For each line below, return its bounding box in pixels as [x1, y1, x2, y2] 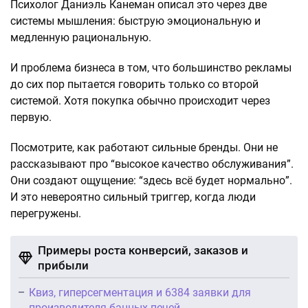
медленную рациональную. [10, 31, 151, 44]
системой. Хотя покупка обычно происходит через [10, 94, 270, 107]
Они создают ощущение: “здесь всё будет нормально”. [10, 174, 292, 187]
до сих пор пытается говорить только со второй [10, 78, 258, 91]
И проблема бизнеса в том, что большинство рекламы [10, 61, 291, 74]
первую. [10, 111, 52, 124]
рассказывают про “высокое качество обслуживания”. [10, 157, 294, 170]
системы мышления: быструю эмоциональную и [10, 14, 261, 27]
